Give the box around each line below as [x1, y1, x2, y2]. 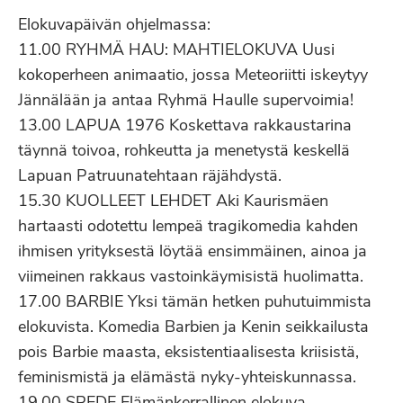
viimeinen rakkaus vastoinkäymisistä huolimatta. [18, 269, 363, 286]
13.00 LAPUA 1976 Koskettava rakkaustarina [18, 118, 352, 135]
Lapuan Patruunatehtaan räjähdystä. [18, 168, 282, 185]
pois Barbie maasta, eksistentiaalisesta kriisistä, [18, 345, 359, 362]
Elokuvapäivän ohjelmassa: [18, 17, 210, 34]
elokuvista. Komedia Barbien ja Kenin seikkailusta [18, 319, 369, 336]
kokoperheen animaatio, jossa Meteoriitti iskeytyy [18, 67, 368, 85]
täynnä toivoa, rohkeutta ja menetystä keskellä [18, 143, 350, 160]
